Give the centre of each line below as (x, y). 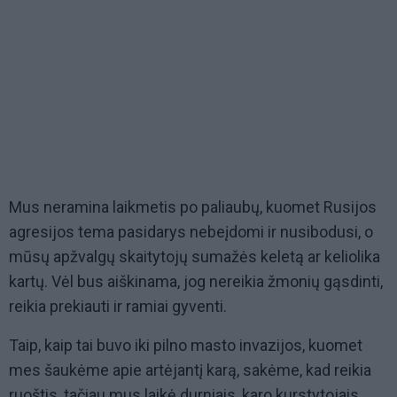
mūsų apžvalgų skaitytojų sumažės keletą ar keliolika (195, 256)
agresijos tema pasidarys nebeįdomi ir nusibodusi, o (191, 231)
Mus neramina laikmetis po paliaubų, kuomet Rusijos (193, 206)
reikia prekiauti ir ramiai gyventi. (120, 306)
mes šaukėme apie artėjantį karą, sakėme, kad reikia (190, 370)
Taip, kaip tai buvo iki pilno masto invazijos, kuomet (186, 345)
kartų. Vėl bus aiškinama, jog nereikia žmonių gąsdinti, (196, 281)
